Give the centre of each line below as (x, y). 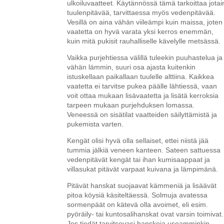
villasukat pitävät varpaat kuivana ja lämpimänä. (143, 169)
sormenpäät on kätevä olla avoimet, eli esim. (138, 204)
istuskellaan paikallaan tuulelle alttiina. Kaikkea (141, 76)
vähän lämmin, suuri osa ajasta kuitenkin (131, 67)
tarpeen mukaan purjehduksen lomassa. (131, 105)
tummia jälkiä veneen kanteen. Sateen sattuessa (144, 150)
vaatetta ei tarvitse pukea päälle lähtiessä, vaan (142, 86)
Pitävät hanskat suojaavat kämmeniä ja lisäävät (142, 185)
